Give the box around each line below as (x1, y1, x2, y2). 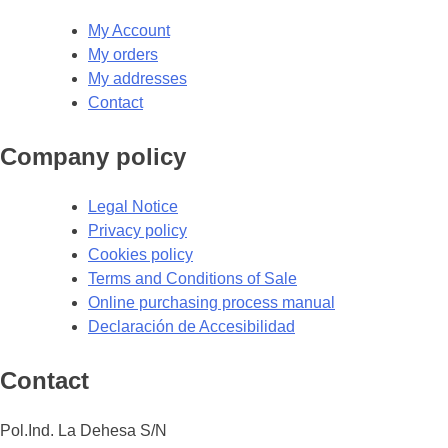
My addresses (88, 70, 187, 88)
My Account (88, 22, 170, 40)
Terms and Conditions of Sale (88, 270, 297, 288)
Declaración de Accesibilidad (88, 318, 295, 336)
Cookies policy (88, 246, 193, 264)
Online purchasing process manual (88, 294, 335, 312)
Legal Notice (88, 198, 178, 216)
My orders (88, 46, 158, 64)
